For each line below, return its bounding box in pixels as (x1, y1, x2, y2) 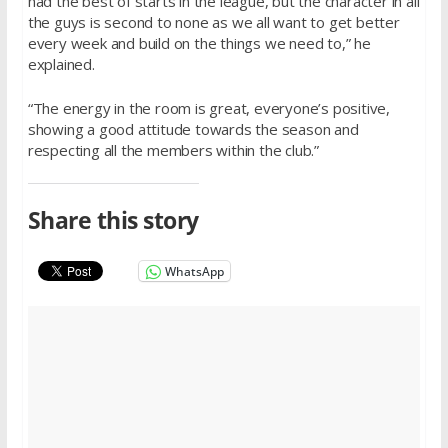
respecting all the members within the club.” (27, 139, 319, 160)
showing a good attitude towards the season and (27, 118, 359, 139)
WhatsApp (164, 262, 224, 280)
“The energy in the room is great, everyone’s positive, (27, 97, 390, 118)
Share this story (27, 204, 199, 236)
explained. (27, 54, 95, 74)
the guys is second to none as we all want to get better (27, 12, 400, 32)
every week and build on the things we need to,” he (27, 33, 371, 53)
